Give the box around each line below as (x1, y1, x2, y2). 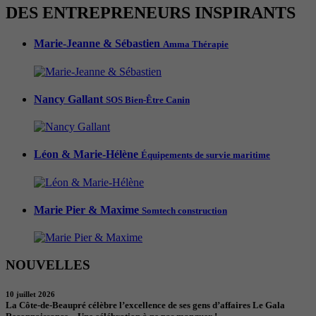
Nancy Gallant (34, 92, 106, 105)
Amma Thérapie (163, 39, 229, 50)
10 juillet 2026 (6, 290, 55, 299)
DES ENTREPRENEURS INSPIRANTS (6, 4, 296, 23)
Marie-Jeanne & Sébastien (34, 37, 163, 50)
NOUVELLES (6, 257, 90, 272)
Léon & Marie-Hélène (34, 148, 141, 161)
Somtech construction (142, 205, 227, 216)
